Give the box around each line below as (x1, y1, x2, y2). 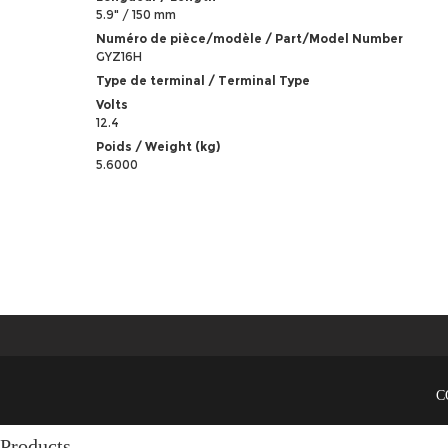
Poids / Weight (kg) (95, 138, 220, 154)
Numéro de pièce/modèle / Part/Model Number (95, 30, 403, 46)
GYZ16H (95, 48, 142, 64)
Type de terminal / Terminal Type (95, 72, 310, 88)
